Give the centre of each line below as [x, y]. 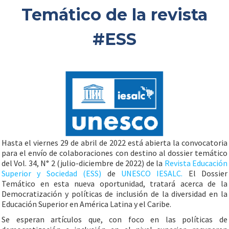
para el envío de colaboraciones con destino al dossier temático [114, 153]
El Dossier [205, 173]
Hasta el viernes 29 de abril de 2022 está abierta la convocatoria [114, 143]
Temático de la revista [114, 15]
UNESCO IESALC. [152, 173]
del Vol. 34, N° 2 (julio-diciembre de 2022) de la [83, 163]
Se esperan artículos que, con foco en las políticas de [114, 219]
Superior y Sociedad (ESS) [52, 173]
